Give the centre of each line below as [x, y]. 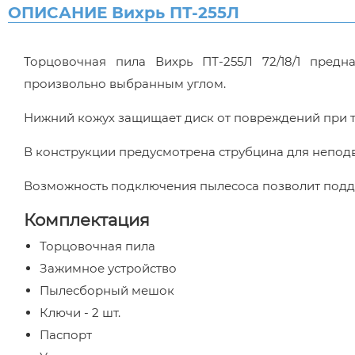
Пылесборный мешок [107, 290]
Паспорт [66, 335]
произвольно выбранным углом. [125, 84]
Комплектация [87, 220]
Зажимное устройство [108, 268]
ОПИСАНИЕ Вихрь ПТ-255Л [124, 13]
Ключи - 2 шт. [80, 313]
